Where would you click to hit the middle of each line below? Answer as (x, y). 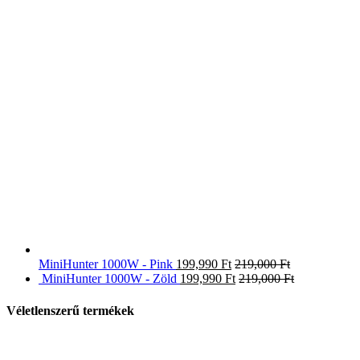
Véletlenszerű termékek (70, 310)
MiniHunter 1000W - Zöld (109, 279)
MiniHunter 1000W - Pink (106, 264)
